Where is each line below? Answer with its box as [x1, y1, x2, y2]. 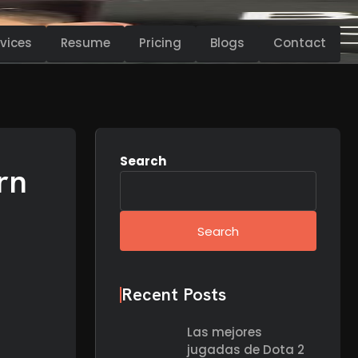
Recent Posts [121, 283, 226, 306]
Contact [273, 34, 326, 51]
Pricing [139, 34, 181, 51]
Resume [61, 34, 110, 51]
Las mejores [187, 324, 262, 340]
